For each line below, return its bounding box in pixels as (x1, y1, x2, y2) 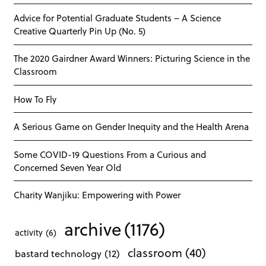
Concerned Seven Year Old (14, 160, 122, 174)
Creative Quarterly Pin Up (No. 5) (14, 24, 146, 37)
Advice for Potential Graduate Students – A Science (14, 11, 221, 24)
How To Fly (14, 92, 57, 106)
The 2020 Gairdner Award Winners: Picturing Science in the (14, 52, 251, 65)
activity (15, 226, 43, 239)
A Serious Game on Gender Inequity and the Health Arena (14, 120, 249, 134)
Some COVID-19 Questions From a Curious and (14, 147, 207, 161)
